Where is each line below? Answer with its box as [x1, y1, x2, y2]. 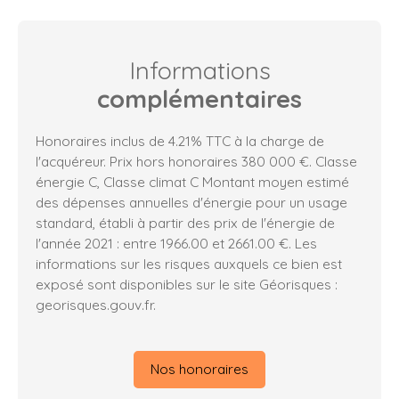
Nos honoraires [151, 360, 248, 379]
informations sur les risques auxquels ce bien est [36, 254, 342, 273]
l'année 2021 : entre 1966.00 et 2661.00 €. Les [36, 233, 317, 252]
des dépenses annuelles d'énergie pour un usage [36, 192, 347, 211]
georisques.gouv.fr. [36, 295, 156, 313]
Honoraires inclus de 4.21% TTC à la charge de [36, 131, 324, 150]
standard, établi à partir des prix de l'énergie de [36, 213, 335, 232]
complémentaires [97, 83, 302, 114]
